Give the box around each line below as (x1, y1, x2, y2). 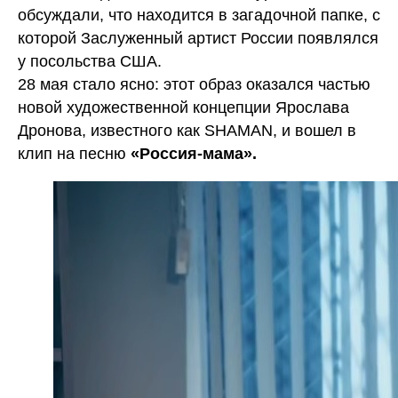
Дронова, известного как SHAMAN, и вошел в (18, 122, 356, 139)
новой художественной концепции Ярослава (18, 99, 349, 116)
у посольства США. (18, 52, 162, 70)
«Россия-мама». (126, 145, 257, 163)
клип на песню (18, 145, 126, 163)
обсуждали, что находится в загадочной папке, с (18, 6, 380, 24)
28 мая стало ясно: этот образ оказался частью (18, 76, 370, 93)
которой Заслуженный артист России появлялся (18, 29, 378, 47)
